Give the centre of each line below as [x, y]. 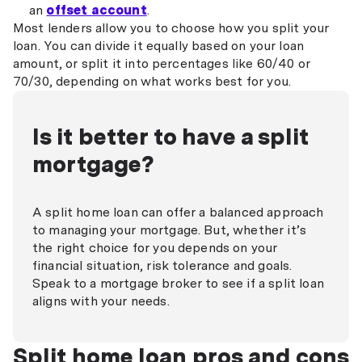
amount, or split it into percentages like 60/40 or [162, 63]
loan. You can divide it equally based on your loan [159, 46]
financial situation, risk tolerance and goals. [162, 265]
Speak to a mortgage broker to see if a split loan [178, 283]
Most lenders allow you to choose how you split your [171, 28]
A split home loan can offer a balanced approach [178, 212]
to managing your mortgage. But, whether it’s [170, 230]
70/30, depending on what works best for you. [152, 81]
